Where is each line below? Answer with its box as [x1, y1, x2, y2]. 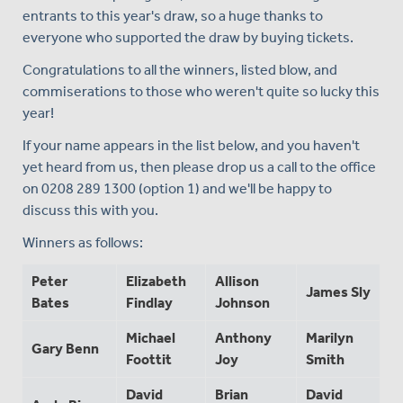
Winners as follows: [22, 233, 143, 251]
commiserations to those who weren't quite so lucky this [22, 82, 380, 100]
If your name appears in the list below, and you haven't [22, 136, 360, 154]
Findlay [126, 293, 173, 311]
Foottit [126, 350, 172, 368]
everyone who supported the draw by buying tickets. [22, 28, 354, 46]
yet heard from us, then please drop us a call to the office [22, 157, 376, 175]
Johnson [215, 293, 270, 311]
